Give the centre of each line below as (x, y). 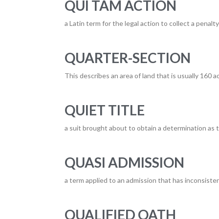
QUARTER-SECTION (128, 58)
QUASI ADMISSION (124, 162)
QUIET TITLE (105, 110)
